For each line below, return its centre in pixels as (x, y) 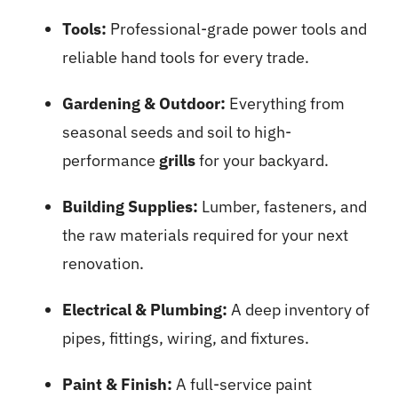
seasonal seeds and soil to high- (176, 132)
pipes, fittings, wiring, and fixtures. (185, 338)
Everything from (285, 104)
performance (110, 161)
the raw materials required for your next (205, 235)
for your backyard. (262, 161)
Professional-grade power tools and (236, 29)
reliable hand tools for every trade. (185, 58)
